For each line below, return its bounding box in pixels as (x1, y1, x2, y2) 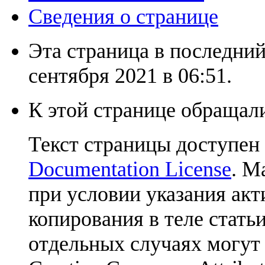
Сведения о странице (28, 5, 218, 29)
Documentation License (28, 157, 231, 182)
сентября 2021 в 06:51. (28, 64, 232, 88)
